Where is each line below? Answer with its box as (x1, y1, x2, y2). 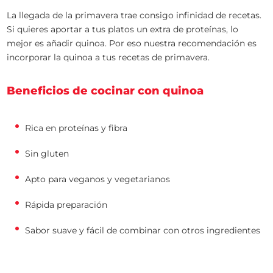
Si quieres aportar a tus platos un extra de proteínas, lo (7, 24, 239, 35)
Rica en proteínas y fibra (25, 122, 128, 134)
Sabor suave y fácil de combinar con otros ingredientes (25, 225, 261, 236)
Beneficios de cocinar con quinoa (7, 84, 204, 98)
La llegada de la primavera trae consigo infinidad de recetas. (7, 10, 262, 21)
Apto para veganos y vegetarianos (25, 174, 171, 185)
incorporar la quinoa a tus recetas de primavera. (7, 52, 213, 63)
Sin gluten (25, 148, 69, 160)
